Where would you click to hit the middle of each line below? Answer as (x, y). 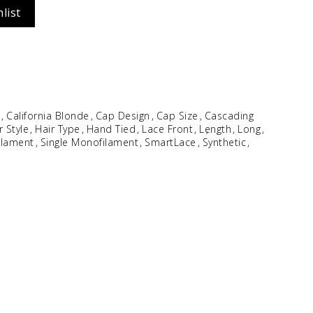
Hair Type (58, 129)
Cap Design (123, 115)
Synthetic (224, 142)
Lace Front (168, 129)
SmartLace (170, 142)
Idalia (150, 19)
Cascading (229, 115)
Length (216, 129)
